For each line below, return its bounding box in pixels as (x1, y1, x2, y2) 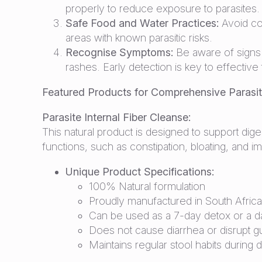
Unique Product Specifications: (65, 166, 214, 178)
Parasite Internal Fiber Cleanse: (42, 111, 191, 123)
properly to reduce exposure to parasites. (65, 2, 260, 15)
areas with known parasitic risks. (65, 32, 212, 44)
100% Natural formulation (89, 180, 205, 192)
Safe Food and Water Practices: (65, 17, 219, 29)
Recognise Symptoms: (65, 46, 173, 58)
